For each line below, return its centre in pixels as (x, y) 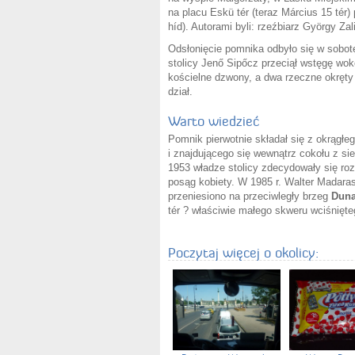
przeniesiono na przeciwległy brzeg (250, 196)
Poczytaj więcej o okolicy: (243, 252)
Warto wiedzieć (214, 121)
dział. (180, 91)
